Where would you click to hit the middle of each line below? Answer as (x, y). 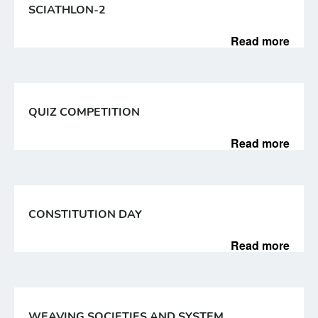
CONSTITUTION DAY (85, 214)
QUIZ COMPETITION (84, 112)
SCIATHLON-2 (67, 10)
